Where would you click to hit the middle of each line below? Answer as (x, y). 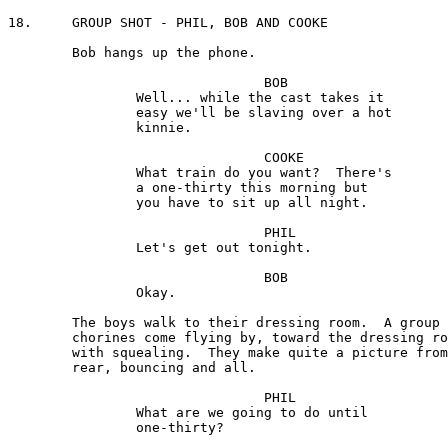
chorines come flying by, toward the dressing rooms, (40, 338)
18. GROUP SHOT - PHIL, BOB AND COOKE (20, 23)
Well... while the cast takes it (72, 98)
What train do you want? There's (72, 173)
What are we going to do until (72, 413)
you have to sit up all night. (72, 203)
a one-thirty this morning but (72, 188)
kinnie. (72, 128)
